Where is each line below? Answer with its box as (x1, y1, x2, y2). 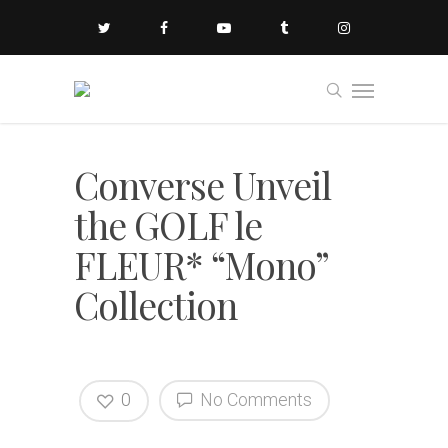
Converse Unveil (74, 160, 331, 209)
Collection (74, 280, 237, 329)
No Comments (196, 389, 312, 410)
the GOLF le (74, 200, 262, 249)
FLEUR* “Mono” (74, 240, 328, 289)
